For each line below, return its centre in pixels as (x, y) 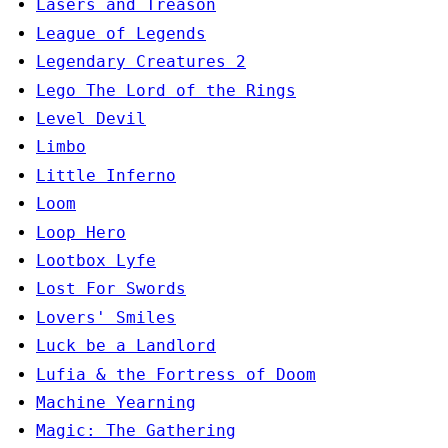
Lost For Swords (111, 289)
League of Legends (121, 33)
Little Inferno (106, 175)
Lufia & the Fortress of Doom (176, 374)
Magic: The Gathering (136, 431)
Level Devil (91, 119)
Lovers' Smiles (106, 317)
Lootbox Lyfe (96, 260)
